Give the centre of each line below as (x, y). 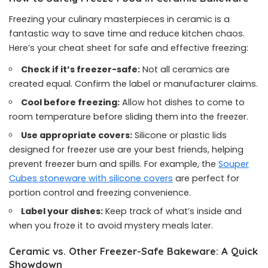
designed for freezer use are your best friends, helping (126, 150)
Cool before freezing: (71, 102)
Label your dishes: (62, 211)
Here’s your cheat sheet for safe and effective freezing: (129, 48)
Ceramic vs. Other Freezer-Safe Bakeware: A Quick (133, 251)
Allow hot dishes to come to (182, 102)
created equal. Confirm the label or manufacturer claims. (133, 84)
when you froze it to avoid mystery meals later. (111, 226)
